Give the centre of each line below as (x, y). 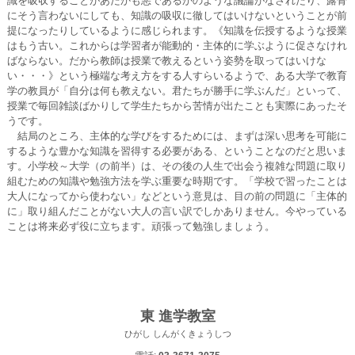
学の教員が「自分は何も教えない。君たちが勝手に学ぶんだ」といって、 (177, 91)
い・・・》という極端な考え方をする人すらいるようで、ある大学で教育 (177, 76)
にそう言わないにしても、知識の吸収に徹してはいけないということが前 (177, 15)
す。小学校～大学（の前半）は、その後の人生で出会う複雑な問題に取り (177, 166)
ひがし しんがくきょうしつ (177, 334)
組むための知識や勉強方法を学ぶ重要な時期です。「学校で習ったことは (177, 181)
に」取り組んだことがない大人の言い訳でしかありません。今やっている (177, 211)
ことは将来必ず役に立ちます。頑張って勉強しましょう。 (141, 226)
